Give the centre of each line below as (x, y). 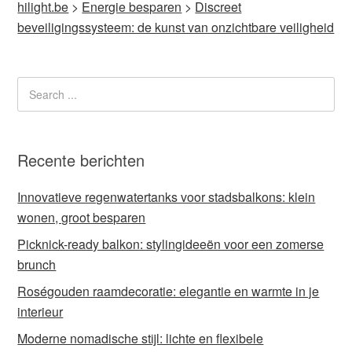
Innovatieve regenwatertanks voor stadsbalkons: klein (167, 196)
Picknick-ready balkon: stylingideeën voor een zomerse (171, 244)
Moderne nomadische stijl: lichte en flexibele (141, 338)
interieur (40, 311)
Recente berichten (81, 159)
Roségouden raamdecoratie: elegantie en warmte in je (169, 291)
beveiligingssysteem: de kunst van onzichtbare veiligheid (176, 27)
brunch (37, 264)
